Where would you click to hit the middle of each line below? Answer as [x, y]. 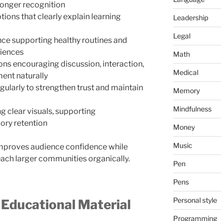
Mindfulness [192, 109]
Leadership [190, 17]
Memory [186, 90]
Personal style [195, 200]
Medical [185, 72]
